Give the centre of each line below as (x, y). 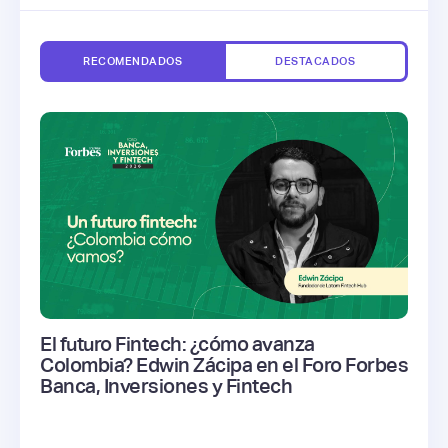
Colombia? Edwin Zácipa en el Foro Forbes (224, 364)
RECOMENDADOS (133, 60)
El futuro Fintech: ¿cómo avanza (177, 343)
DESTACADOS (315, 60)
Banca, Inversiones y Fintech (166, 385)
